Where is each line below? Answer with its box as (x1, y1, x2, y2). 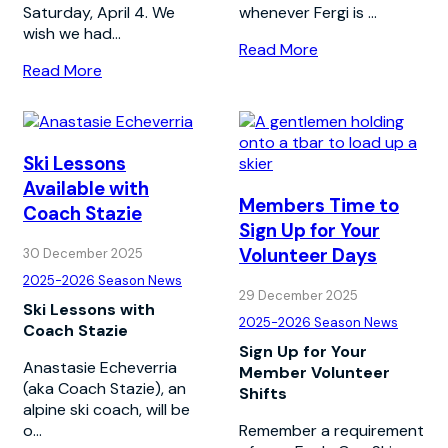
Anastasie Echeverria (23, 356, 177, 378)
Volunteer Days (239, 243, 377, 269)
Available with (23, 176, 149, 202)
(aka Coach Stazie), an (23, 377, 186, 399)
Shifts (239, 382, 287, 404)
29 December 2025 (239, 286, 358, 304)
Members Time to (239, 193, 399, 219)
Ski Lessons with (23, 298, 155, 320)
